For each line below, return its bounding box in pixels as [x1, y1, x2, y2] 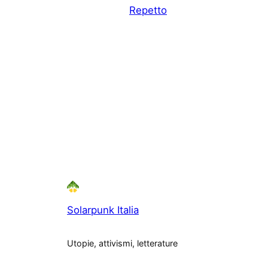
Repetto [129, 4, 167, 16]
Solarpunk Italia [67, 204, 139, 217]
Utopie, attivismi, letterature [67, 237, 178, 248]
